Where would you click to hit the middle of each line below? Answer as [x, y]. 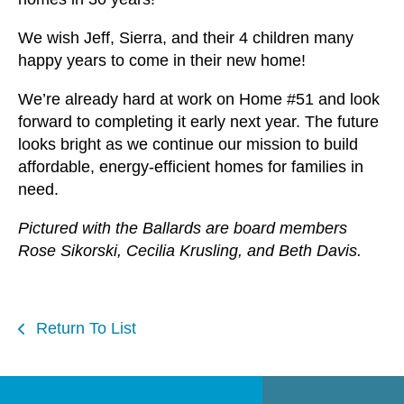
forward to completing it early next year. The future [198, 121]
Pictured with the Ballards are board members [183, 228]
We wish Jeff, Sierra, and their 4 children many [186, 37]
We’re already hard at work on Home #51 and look [199, 99]
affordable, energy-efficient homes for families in [191, 166]
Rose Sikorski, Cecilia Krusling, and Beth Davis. [190, 250]
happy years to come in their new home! [162, 60]
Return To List [84, 328]
